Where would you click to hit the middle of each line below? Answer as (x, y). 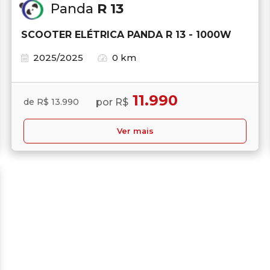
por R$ (112, 102)
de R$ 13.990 (51, 102)
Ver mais (135, 131)
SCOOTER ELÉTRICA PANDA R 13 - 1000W (126, 34)
